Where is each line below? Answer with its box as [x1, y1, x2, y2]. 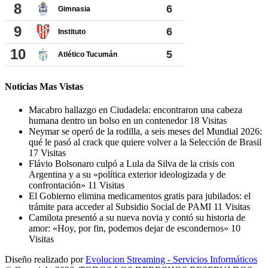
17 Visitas [29, 148, 66, 159]
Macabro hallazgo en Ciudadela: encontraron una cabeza [29, 105, 242, 115]
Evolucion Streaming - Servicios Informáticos [86, 254, 257, 265]
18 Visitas [190, 115, 227, 126]
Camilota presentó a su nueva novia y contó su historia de [29, 212, 245, 223]
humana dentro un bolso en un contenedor [29, 115, 190, 126]
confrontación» [29, 180, 88, 191]
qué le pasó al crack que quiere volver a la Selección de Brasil [29, 137, 261, 148]
